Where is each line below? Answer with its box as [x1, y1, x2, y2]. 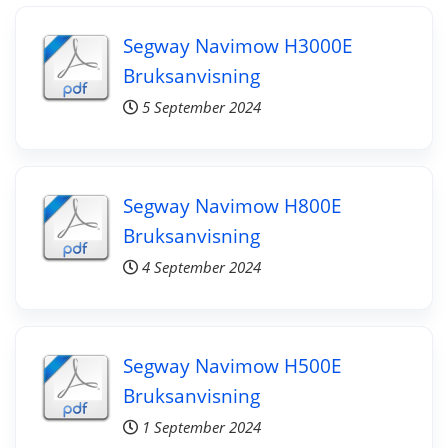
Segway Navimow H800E [122, 191, 342, 219]
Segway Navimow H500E [122, 351, 342, 379]
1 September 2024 [141, 416, 261, 438]
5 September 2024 [141, 96, 261, 118]
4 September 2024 [141, 256, 261, 278]
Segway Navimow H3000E [122, 31, 353, 59]
